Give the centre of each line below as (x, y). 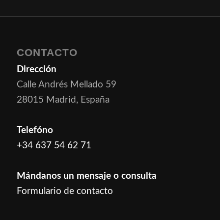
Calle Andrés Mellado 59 (66, 85)
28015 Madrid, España (63, 100)
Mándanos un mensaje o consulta (86, 176)
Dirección (36, 70)
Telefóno (35, 131)
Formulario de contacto (65, 192)
